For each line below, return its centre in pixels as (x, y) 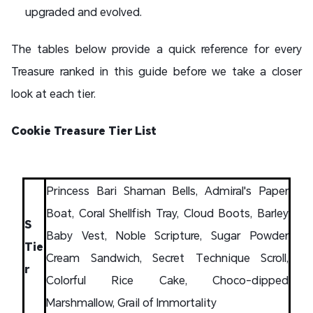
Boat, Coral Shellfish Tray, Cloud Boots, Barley (167, 213)
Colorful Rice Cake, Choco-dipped (167, 280)
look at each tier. (53, 93)
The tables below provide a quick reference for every (156, 49)
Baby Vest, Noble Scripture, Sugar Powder (167, 235)
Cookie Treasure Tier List (84, 130)
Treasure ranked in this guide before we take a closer (156, 71)
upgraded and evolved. (83, 12)
